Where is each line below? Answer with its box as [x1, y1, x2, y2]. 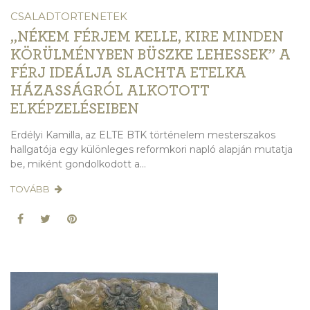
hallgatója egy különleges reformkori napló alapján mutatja [10, 143, 293, 156]
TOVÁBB [10, 183, 52, 195]
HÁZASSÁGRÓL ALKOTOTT [10, 83, 210, 99]
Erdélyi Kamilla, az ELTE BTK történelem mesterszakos [10, 129, 275, 142]
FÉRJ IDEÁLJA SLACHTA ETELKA [10, 65, 246, 81]
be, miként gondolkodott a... [10, 158, 146, 171]
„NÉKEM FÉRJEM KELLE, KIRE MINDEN [10, 29, 284, 45]
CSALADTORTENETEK [10, 10, 127, 24]
